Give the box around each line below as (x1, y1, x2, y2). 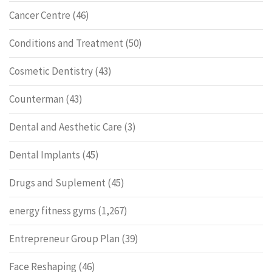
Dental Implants (9, 148, 80, 161)
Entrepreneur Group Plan (9, 232, 120, 245)
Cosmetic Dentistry (9, 64, 93, 78)
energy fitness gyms (9, 204, 96, 217)
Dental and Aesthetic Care (9, 120, 122, 134)
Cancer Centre (9, 8, 70, 22)
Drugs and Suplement (9, 176, 106, 189)
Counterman (9, 92, 64, 106)
